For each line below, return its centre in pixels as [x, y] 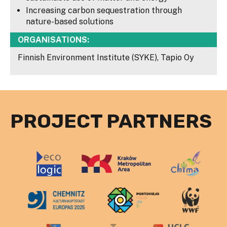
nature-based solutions [70, 22]
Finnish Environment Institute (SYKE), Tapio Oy [106, 58]
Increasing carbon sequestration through [104, 11]
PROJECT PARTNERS [111, 121]
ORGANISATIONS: [53, 40]
